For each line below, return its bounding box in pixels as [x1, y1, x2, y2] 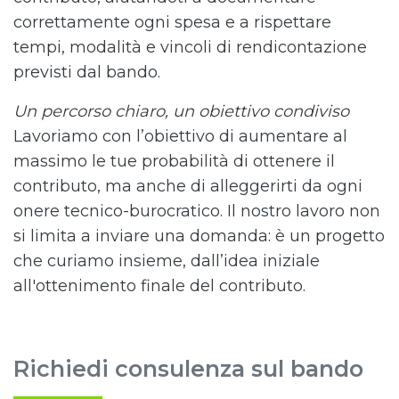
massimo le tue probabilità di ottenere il [13, 151, 335, 171]
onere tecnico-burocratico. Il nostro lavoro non [13, 201, 380, 221]
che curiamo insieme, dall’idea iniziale [13, 251, 320, 271]
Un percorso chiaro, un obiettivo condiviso [13, 102, 349, 121]
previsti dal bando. [13, 62, 160, 82]
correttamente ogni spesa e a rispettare [13, 12, 331, 32]
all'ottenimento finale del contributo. [13, 276, 305, 296]
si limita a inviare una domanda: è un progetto [13, 226, 385, 246]
